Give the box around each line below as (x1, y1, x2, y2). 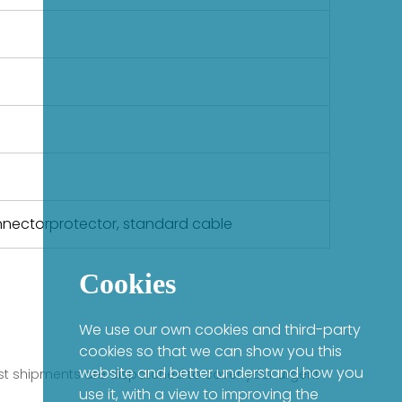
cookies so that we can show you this (79, 341, 342, 362)
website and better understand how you (79, 363, 363, 383)
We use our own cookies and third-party (79, 319, 361, 340)
